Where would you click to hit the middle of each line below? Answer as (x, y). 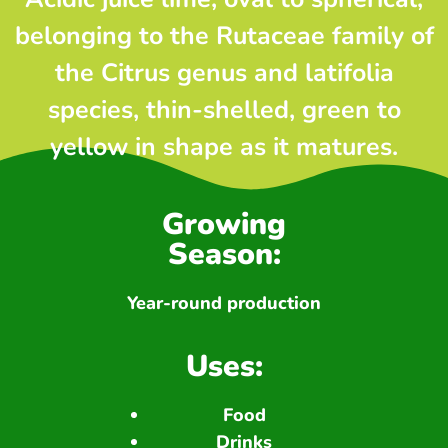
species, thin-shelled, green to (224, 110)
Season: (224, 255)
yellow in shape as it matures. (224, 147)
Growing (224, 225)
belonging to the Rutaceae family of (224, 36)
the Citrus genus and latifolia (224, 73)
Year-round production (224, 303)
